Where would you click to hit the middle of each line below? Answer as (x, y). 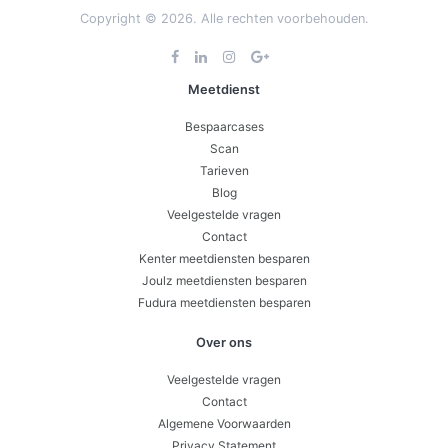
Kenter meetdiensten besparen (224, 258)
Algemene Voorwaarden (224, 423)
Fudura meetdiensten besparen (224, 302)
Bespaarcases (224, 126)
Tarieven (224, 170)
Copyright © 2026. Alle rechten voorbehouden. (224, 18)
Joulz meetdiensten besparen (224, 280)
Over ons (224, 342)
